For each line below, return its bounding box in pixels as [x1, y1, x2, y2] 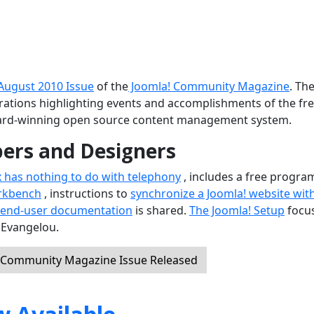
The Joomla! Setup [189, 202, 285, 218]
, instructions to [41, 185, 130, 201]
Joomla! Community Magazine [128, 78, 289, 94]
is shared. [132, 202, 189, 218]
